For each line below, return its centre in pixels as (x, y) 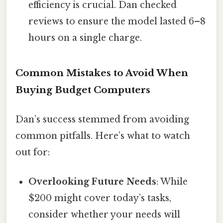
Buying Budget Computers (83, 90)
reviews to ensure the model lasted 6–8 (117, 21)
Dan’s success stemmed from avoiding (102, 119)
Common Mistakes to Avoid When (102, 73)
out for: (33, 152)
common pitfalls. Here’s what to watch (103, 136)
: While (172, 182)
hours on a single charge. (85, 38)
